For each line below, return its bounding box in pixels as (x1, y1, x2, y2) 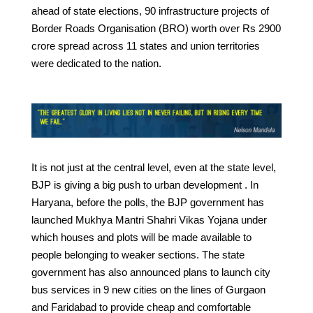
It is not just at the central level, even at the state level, (31, 161, 276, 173)
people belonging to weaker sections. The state (31, 248, 245, 261)
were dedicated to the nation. (31, 57, 161, 69)
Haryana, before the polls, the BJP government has (31, 196, 264, 208)
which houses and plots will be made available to (31, 231, 252, 243)
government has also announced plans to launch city (31, 265, 270, 278)
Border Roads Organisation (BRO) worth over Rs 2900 (31, 22, 281, 34)
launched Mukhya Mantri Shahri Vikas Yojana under (31, 213, 267, 226)
